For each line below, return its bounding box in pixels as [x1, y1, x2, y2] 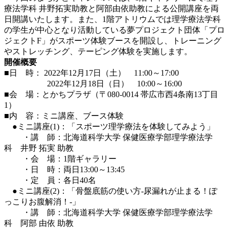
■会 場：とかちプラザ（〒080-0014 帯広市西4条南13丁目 [4, 89, 218, 99]
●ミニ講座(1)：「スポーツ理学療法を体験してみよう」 [4, 122, 215, 131]
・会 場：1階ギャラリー [4, 154, 117, 163]
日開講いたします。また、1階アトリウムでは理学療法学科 [4, 14, 221, 24]
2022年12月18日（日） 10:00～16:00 [4, 79, 182, 88]
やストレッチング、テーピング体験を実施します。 [4, 47, 192, 56]
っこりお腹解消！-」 [4, 197, 80, 206]
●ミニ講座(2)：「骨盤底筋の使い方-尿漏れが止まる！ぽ [4, 186, 217, 195]
